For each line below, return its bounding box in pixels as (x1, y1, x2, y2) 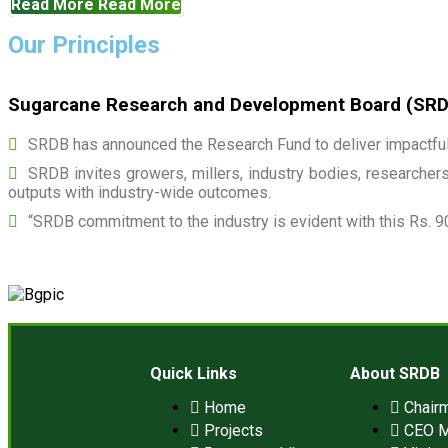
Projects (203, 421, 263, 441)
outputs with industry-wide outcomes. (8, 183, 271, 203)
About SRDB (350, 364, 441, 384)
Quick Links (149, 364, 237, 384)
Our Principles (8, 30, 160, 59)
